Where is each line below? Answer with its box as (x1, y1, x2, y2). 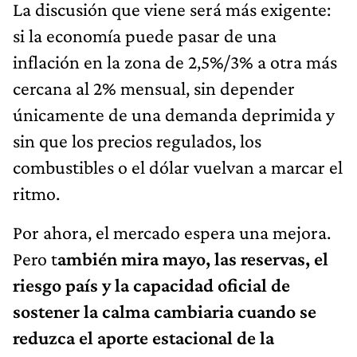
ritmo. (13, 182, 60, 204)
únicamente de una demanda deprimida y (13, 103, 335, 125)
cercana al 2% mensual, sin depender (13, 76, 295, 99)
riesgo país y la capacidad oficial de (13, 273, 290, 296)
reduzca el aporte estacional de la (13, 326, 274, 348)
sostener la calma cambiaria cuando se (13, 300, 316, 322)
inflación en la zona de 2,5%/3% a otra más (13, 50, 337, 73)
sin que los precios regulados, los (13, 129, 261, 151)
